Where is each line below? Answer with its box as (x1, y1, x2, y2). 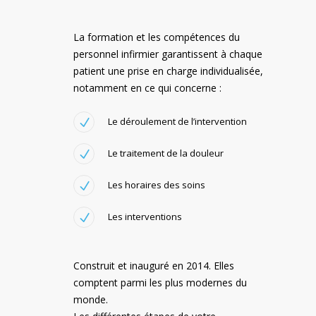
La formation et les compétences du (73, 30, 240, 44)
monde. (73, 292, 108, 306)
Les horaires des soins (108, 178, 205, 191)
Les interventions (108, 209, 182, 223)
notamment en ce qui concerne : (73, 80, 221, 95)
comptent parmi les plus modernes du (73, 275, 247, 289)
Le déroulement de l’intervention (108, 114, 247, 128)
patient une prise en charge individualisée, (73, 63, 263, 78)
